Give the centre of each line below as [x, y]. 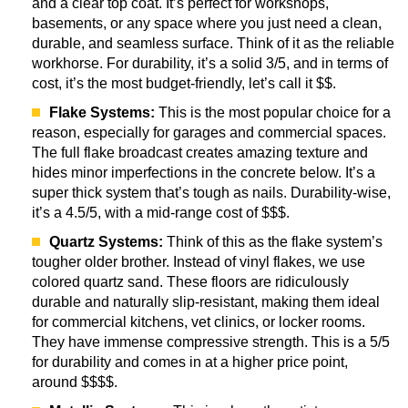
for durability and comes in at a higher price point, [190, 362]
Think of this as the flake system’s [273, 242]
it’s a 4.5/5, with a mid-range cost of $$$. [161, 213]
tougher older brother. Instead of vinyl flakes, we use [199, 262]
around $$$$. [75, 382]
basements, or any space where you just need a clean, [207, 24]
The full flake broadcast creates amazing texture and [200, 153]
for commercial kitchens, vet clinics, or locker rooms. [199, 322]
